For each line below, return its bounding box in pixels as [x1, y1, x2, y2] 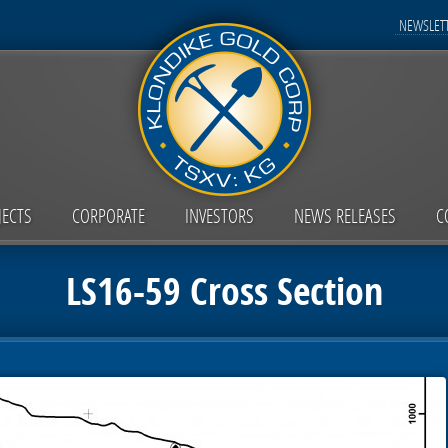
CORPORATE [71, 203, 145, 228]
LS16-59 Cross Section [65, 265, 383, 317]
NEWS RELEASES [293, 203, 396, 228]
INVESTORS [184, 203, 254, 228]
